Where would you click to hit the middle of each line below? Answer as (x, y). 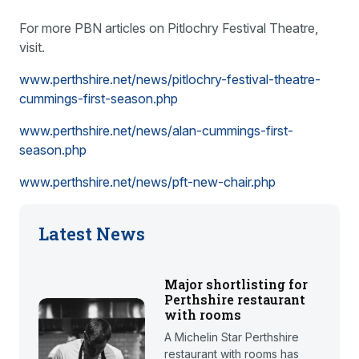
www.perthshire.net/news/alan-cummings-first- (156, 131)
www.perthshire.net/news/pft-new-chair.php (147, 182)
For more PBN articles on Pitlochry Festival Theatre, (169, 28)
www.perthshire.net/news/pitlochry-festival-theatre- (170, 80)
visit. (32, 48)
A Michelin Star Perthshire (231, 337)
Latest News (92, 234)
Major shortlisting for (236, 284)
